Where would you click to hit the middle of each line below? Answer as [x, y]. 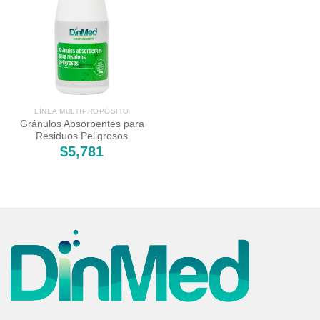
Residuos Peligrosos [82, 136]
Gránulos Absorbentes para [82, 124]
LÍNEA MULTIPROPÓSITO [82, 111]
